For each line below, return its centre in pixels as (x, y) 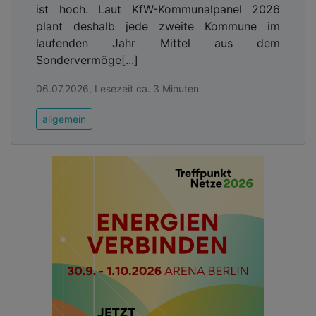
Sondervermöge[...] (87, 60)
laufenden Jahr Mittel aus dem (158, 43)
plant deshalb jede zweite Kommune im (158, 26)
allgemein (64, 119)
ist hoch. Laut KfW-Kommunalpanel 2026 (158, 9)
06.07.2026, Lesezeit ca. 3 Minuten (117, 88)
